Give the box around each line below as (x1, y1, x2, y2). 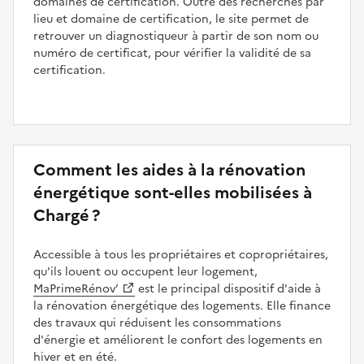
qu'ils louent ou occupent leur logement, (33, 262, 258, 280)
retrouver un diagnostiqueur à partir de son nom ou (33, 27, 318, 45)
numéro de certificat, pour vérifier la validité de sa (33, 44, 311, 62)
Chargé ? (33, 202, 100, 227)
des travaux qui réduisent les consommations (33, 314, 281, 331)
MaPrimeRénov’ (33, 279, 119, 297)
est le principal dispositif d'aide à (135, 279, 321, 297)
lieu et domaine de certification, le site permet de (33, 10, 309, 28)
